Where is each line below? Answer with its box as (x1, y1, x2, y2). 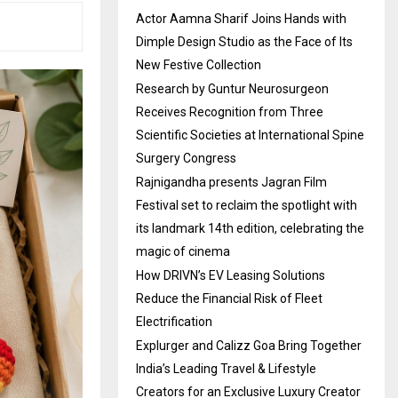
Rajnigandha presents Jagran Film (136, 175, 327, 190)
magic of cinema (136, 244, 230, 259)
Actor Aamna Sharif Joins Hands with (136, 12, 346, 27)
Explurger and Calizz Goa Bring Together (136, 338, 362, 354)
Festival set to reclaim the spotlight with (136, 198, 357, 213)
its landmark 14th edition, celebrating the (136, 221, 364, 236)
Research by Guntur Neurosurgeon (136, 82, 329, 97)
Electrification (136, 314, 212, 330)
